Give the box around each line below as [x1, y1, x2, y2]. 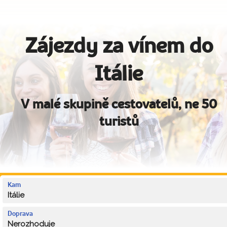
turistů [99, 116, 139, 129]
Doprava [8, 210, 33, 217]
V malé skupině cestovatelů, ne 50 [21, 98, 217, 111]
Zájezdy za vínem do [25, 36, 213, 57]
